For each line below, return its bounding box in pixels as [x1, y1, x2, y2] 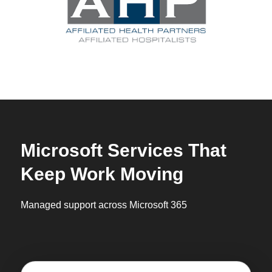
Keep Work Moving [20, 164, 183, 185]
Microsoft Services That [20, 140, 226, 161]
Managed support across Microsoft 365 [20, 200, 187, 211]
